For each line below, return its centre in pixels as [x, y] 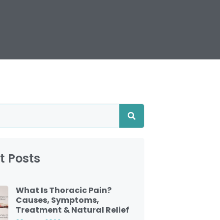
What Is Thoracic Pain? [63, 190]
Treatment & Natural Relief [72, 210]
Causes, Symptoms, [57, 200]
